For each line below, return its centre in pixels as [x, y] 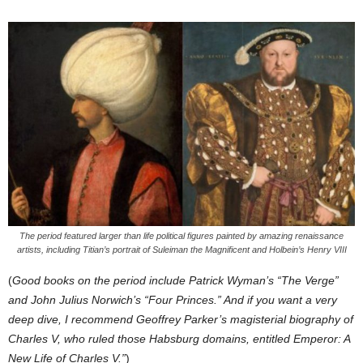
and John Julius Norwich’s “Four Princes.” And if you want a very [173, 300]
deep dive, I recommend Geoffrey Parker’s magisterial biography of [181, 320]
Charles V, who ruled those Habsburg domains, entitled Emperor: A [179, 339]
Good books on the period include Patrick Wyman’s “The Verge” [175, 281]
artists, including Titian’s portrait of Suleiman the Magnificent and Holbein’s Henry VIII [181, 250]
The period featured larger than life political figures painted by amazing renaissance [181, 236]
